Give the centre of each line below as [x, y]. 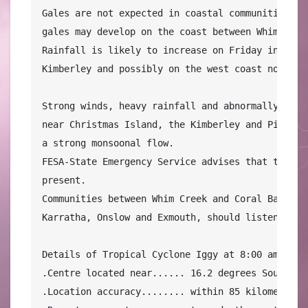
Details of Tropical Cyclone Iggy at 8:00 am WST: [174, 254]
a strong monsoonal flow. [108, 143]
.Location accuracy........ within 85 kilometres [171, 291]
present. [64, 180]
